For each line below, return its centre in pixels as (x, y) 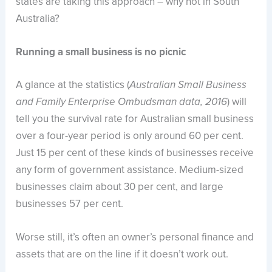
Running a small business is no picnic (101, 52)
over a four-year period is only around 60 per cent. (130, 135)
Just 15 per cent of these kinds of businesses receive (135, 152)
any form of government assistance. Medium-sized (130, 169)
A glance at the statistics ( (73, 84)
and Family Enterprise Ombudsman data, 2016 (122, 102)
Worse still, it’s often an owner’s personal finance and (135, 237)
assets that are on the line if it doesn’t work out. (122, 254)
